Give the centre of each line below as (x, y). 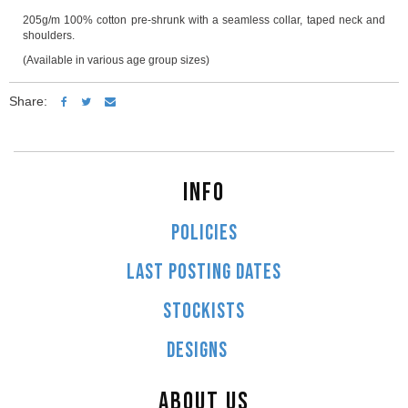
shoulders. (49, 36)
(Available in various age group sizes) (116, 61)
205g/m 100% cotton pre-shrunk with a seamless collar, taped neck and (204, 20)
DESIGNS (197, 351)
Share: (28, 102)
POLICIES (204, 234)
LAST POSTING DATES (204, 273)
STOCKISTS (204, 312)
